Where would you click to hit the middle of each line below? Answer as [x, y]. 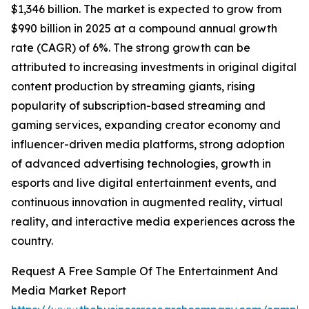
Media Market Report [69, 291]
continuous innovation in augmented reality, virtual [147, 202]
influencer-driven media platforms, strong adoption [148, 144]
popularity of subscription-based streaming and [138, 106]
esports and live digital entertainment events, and [144, 183]
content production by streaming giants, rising [133, 87]
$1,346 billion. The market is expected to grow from [146, 9]
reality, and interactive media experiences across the [153, 222]
